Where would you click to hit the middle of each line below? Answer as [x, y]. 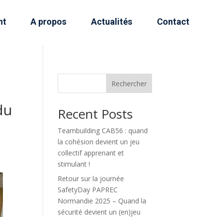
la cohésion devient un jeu [99, 141]
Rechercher [129, 83]
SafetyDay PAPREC [88, 189]
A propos [49, 21]
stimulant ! [74, 164]
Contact [173, 21]
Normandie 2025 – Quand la [102, 201]
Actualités [112, 21]
